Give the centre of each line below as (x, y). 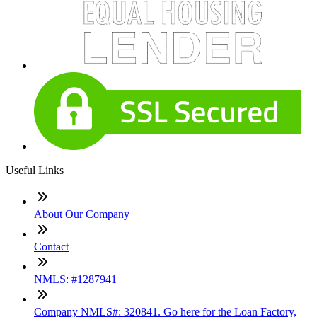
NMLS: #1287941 (75, 279)
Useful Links (35, 170)
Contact (51, 246)
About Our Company (82, 214)
